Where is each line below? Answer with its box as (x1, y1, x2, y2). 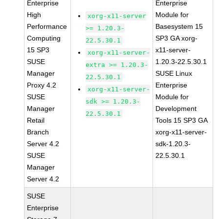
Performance (27, 22, 67, 30)
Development (155, 105, 197, 112)
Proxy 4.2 (27, 81, 57, 89)
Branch (27, 128, 49, 136)
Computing (27, 34, 61, 42)
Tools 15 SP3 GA (155, 116, 208, 124)
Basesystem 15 (155, 22, 203, 30)
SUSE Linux (155, 69, 193, 77)
